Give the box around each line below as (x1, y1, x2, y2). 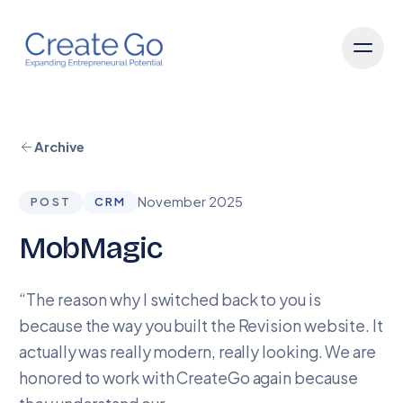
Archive (34, 139, 85, 155)
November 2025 (138, 193, 244, 210)
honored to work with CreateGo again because (19, 367, 358, 389)
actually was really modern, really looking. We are (19, 341, 376, 363)
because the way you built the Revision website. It (19, 315, 383, 336)
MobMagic (19, 228, 163, 266)
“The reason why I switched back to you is (19, 289, 321, 310)
